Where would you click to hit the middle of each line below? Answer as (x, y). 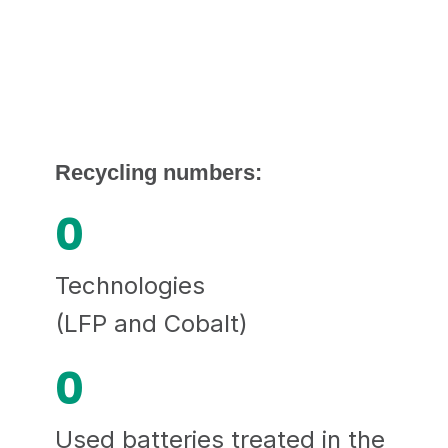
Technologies (129, 286)
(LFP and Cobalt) (151, 324)
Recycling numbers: (158, 173)
